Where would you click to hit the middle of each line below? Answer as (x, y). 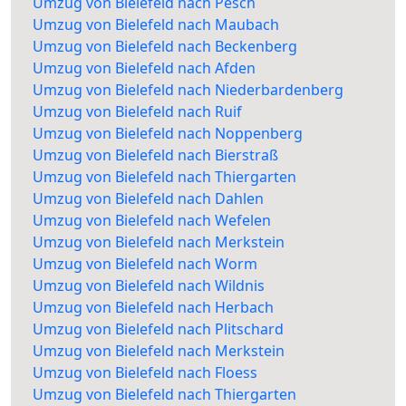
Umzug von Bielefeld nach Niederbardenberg (188, 90)
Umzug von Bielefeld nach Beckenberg (165, 47)
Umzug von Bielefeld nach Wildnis (149, 286)
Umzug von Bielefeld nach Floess (145, 373)
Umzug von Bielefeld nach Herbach (153, 308)
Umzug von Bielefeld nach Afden (144, 68)
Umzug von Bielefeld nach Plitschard (158, 329)
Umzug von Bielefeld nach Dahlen (148, 199)
